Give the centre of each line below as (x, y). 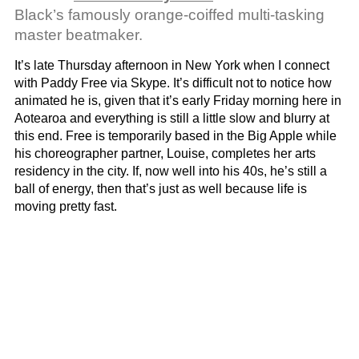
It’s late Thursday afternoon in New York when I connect (172, 65)
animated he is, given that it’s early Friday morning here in (178, 100)
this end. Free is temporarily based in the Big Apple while (175, 135)
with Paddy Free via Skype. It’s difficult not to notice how (173, 83)
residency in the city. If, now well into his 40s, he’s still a (171, 171)
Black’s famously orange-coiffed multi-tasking (169, 14)
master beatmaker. (79, 34)
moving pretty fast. (66, 206)
